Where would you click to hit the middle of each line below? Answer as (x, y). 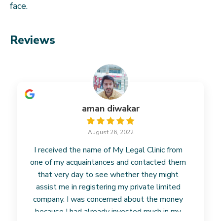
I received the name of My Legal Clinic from (108, 150)
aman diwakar (110, 109)
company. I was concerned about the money (108, 199)
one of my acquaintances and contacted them (108, 162)
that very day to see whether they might (108, 175)
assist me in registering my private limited (108, 187)
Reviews (33, 40)
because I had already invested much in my (108, 212)
